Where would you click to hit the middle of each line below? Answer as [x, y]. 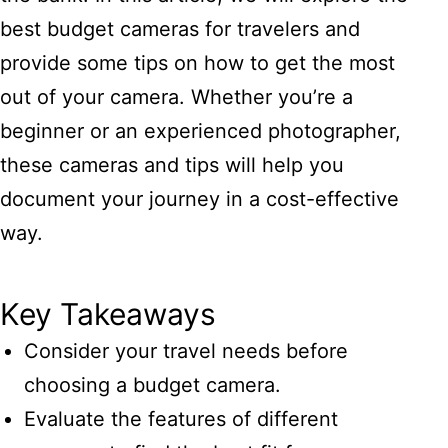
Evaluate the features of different [181, 419]
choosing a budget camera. [152, 385]
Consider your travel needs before [186, 351]
